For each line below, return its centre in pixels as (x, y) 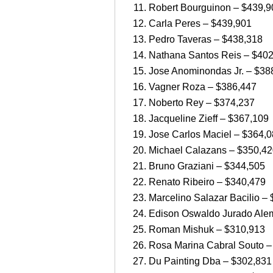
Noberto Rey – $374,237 (202, 103)
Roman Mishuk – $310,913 (207, 230)
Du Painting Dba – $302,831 (210, 261)
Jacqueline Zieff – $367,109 (209, 119)
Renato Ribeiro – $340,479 (207, 182)
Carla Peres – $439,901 (200, 24)
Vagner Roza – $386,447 (203, 87)
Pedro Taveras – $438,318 (206, 40)
